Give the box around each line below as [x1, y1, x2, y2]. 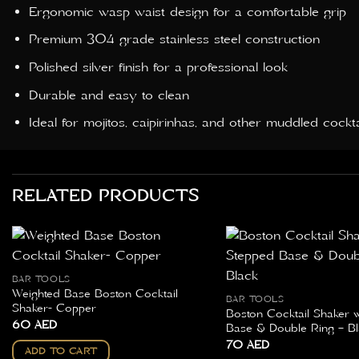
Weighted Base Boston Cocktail [11, 287, 178, 302]
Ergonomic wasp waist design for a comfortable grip [28, 3, 346, 20]
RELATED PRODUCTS [12, 186, 200, 208]
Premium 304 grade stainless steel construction [28, 31, 320, 48]
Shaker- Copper [11, 301, 96, 317]
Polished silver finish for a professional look [28, 59, 288, 76]
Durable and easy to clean [28, 87, 189, 103]
